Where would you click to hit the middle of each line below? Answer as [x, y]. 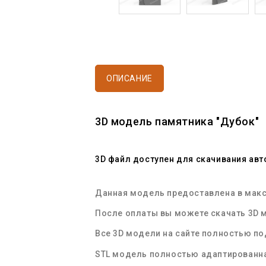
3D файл [113, 159]
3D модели [137, 234]
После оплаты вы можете [153, 213]
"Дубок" [236, 122]
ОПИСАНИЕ [129, 79]
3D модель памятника [154, 122]
